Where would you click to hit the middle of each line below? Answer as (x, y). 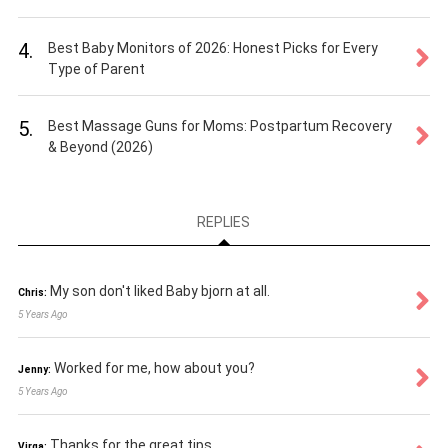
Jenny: (34, 370)
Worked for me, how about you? (154, 368)
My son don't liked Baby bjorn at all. (159, 291)
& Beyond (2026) (100, 147)
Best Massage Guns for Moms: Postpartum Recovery (219, 126)
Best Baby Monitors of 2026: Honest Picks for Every (212, 48)
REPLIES (224, 222)
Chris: (32, 293)
